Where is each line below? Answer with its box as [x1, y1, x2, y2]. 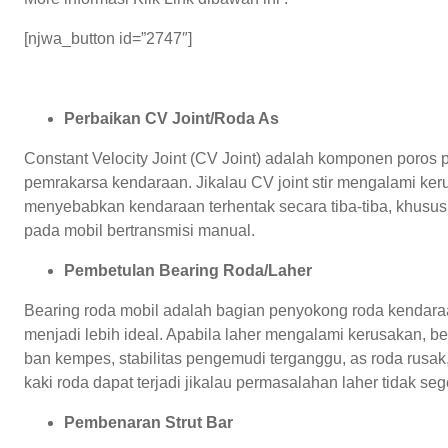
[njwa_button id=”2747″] [24, 29, 192, 47]
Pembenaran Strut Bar [64, 413, 233, 431]
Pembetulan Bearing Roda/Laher [64, 261, 312, 279]
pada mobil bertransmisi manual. [24, 221, 255, 239]
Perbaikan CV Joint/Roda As [64, 109, 279, 127]
